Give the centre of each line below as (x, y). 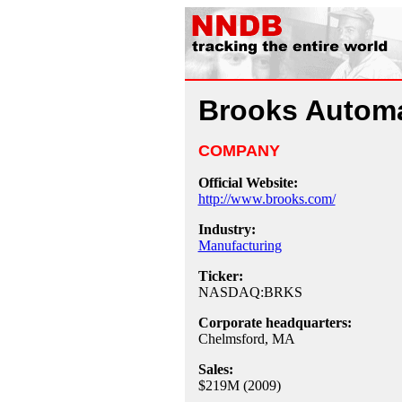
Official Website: (248, 183)
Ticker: (220, 276)
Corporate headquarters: (275, 323)
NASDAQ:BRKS (250, 292)
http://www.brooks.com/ (267, 199)
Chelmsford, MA (246, 339)
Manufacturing (240, 245)
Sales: (215, 369)
